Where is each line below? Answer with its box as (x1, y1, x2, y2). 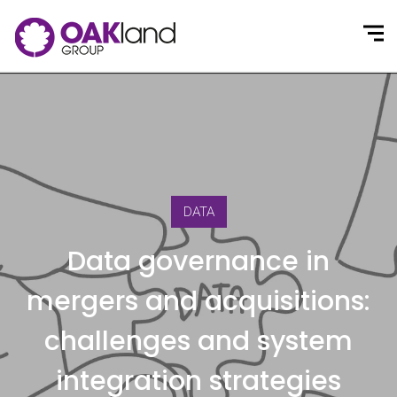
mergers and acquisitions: (27, 283, 370, 320)
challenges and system (44, 323, 353, 360)
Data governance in (67, 243, 330, 280)
